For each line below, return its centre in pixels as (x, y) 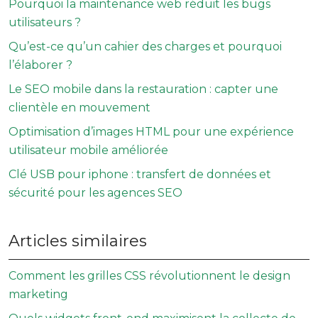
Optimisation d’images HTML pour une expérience (151, 131)
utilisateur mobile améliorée (88, 150)
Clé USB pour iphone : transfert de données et (140, 174)
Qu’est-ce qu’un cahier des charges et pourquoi (145, 46)
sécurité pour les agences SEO (95, 192)
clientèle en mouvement (79, 107)
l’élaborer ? (40, 65)
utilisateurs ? (45, 22)
